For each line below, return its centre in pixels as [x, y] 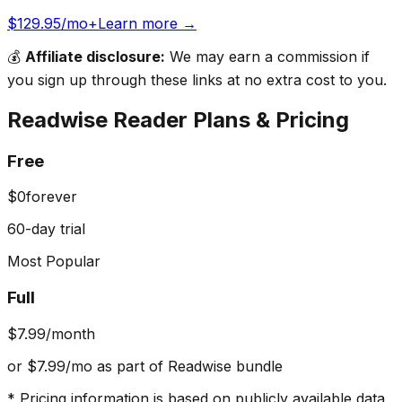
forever [52, 197]
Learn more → [147, 23]
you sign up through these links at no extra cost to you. [197, 79]
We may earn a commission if [267, 56]
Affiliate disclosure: [95, 56]
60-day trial [46, 229]
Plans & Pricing [268, 119]
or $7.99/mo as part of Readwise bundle [145, 366]
